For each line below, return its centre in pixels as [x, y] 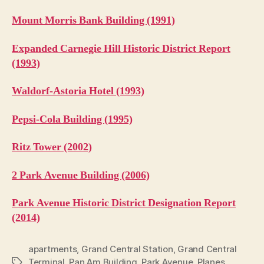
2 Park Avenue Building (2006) [81, 175]
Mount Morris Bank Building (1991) [93, 21]
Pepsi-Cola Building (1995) [72, 119]
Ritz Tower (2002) [52, 147]
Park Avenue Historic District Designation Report [124, 203]
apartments [53, 249]
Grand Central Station [127, 249]
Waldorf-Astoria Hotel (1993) [78, 91]
